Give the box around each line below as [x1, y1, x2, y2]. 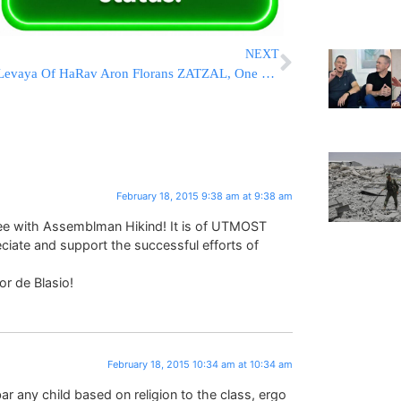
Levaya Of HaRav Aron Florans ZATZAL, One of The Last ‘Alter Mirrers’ [261, 65, 276, 81]
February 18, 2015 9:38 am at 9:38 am [116, 189, 294, 202]
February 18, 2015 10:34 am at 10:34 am [107, 357, 294, 371]
